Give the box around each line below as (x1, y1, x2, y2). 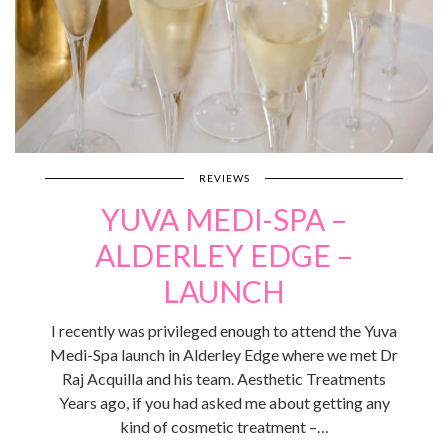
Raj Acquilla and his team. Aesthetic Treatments (62, 369, 386, 389)
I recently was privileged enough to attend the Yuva (51, 321, 397, 341)
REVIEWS (198, 172, 250, 185)
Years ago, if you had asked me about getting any (58, 393, 390, 413)
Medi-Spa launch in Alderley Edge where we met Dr (50, 345, 398, 365)
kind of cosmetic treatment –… (119, 417, 329, 437)
